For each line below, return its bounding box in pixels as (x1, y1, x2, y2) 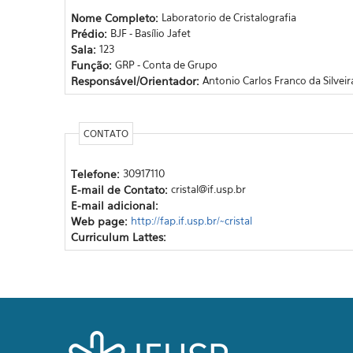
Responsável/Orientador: (70, 73, 203, 87)
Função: (70, 58, 115, 72)
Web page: (70, 214, 131, 228)
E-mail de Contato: (70, 182, 171, 196)
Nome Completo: (70, 10, 162, 24)
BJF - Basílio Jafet (110, 26, 191, 39)
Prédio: (70, 26, 110, 40)
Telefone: (70, 166, 123, 180)
